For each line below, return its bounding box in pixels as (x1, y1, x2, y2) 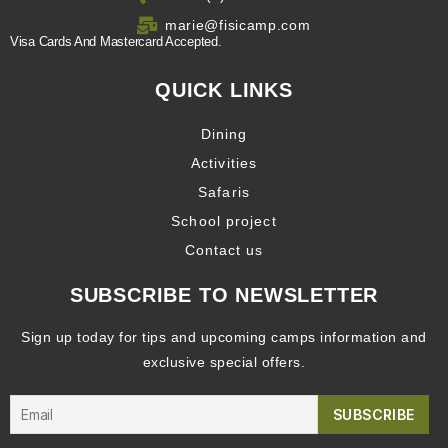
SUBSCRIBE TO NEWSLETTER (69, 283, 379, 306)
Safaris (198, 183, 250, 200)
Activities (191, 154, 257, 171)
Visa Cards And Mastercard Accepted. (10, 33, 222, 49)
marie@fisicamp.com (164, 16, 311, 33)
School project (171, 212, 277, 229)
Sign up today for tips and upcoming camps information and (21, 328, 427, 345)
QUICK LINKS (155, 78, 293, 101)
